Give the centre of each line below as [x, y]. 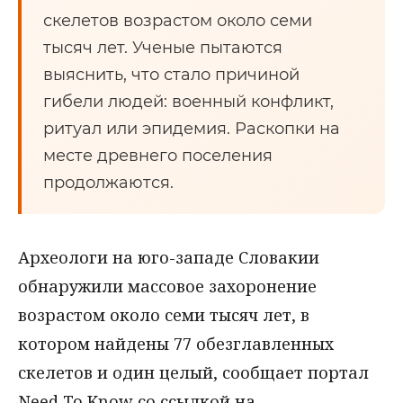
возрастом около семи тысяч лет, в [164, 315]
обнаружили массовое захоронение [167, 286]
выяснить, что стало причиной [171, 75]
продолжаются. [108, 183]
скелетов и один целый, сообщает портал [193, 372]
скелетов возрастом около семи [178, 21]
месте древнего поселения [158, 156]
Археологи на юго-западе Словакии [169, 257]
